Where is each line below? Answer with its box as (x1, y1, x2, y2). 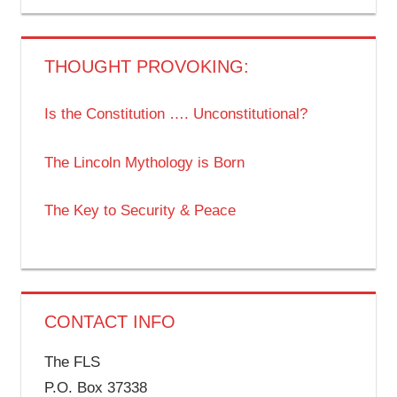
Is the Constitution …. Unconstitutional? (43, 105, 307, 123)
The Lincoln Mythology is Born (43, 153, 245, 171)
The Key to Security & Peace (43, 202, 236, 220)
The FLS (43, 353, 100, 370)
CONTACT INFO (43, 311, 175, 331)
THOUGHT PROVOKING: (43, 56, 249, 76)
